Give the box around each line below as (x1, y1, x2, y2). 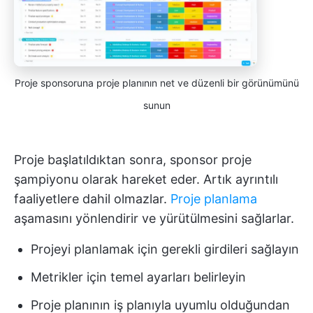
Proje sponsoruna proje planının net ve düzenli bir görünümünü (14, 76, 299, 89)
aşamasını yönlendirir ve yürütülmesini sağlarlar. (14, 210, 294, 226)
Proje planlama (170, 191, 257, 206)
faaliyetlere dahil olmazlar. (14, 191, 170, 206)
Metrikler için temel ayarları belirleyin (31, 269, 246, 284)
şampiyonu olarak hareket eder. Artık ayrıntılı (14, 171, 278, 187)
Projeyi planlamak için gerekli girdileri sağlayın (31, 241, 299, 256)
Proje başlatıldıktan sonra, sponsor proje (14, 152, 252, 167)
